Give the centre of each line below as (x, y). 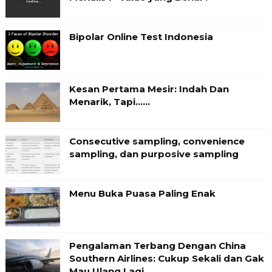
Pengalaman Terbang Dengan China (157, 245)
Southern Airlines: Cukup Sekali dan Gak (166, 258)
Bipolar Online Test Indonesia (141, 36)
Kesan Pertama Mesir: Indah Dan (149, 89)
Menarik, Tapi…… (109, 101)
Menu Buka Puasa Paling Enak (142, 193)
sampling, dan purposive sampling (154, 154)
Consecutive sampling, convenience (157, 141)
